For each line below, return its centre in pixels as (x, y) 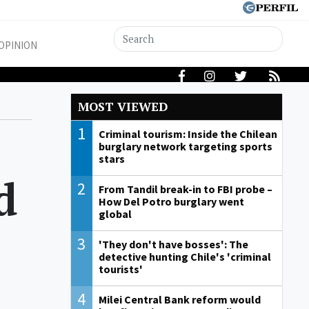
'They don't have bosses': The (173, 245)
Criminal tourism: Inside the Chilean (188, 134)
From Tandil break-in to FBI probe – (185, 189)
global (115, 214)
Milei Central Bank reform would (179, 300)
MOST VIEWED (123, 107)
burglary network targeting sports (185, 147)
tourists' (120, 269)
